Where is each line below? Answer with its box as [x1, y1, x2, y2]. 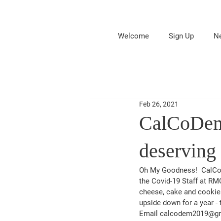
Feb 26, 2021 [139, 100, 179, 108]
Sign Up [169, 32, 194, 40]
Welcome [117, 32, 149, 40]
